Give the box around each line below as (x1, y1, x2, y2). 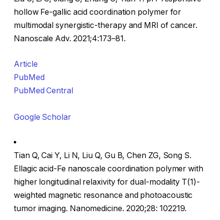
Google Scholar (14, 112, 71, 122)
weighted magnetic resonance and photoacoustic (14, 191, 193, 200)
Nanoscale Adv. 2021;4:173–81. (14, 34, 126, 44)
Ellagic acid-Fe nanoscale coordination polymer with (14, 164, 203, 174)
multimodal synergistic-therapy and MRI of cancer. (14, 21, 198, 30)
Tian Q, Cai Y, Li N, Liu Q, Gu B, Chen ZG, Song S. (14, 151, 192, 161)
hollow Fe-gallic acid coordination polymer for (14, 7, 182, 17)
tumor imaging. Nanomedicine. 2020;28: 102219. (14, 204, 187, 214)
